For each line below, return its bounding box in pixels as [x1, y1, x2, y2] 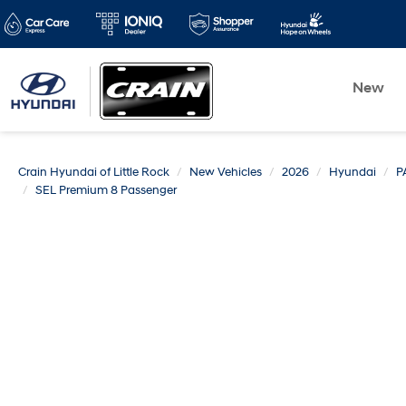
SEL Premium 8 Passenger [35, 183, 177, 198]
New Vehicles [189, 165, 262, 179]
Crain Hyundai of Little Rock [18, 165, 169, 179]
